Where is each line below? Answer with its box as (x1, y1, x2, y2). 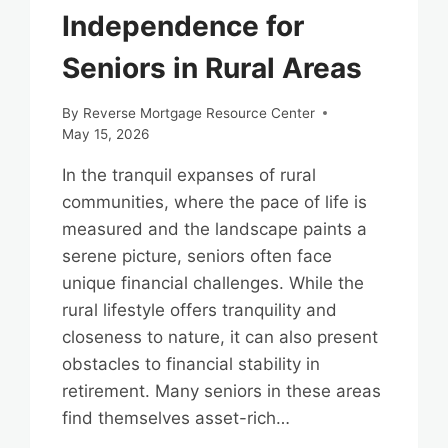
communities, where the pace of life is (62, 191, 368, 212)
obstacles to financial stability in (62, 353, 321, 374)
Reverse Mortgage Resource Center (82, 104, 315, 121)
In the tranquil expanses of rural (62, 164, 317, 185)
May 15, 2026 (62, 125, 150, 142)
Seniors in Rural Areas (62, 50, 363, 85)
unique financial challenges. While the (62, 272, 365, 293)
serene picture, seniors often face (62, 245, 333, 266)
